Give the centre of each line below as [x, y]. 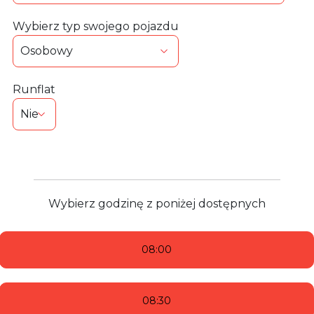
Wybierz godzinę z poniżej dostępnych [157, 204]
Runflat [38, 89]
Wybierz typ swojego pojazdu [102, 26]
